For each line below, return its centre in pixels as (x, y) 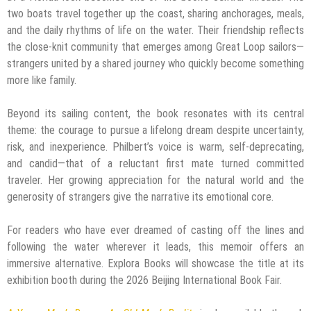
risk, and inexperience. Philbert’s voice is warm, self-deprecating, (155, 146)
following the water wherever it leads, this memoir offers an (155, 246)
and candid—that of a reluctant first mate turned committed (155, 163)
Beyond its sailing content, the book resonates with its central (155, 113)
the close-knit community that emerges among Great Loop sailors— (155, 47)
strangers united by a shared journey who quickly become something (155, 63)
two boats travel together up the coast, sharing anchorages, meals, (155, 13)
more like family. (42, 80)
